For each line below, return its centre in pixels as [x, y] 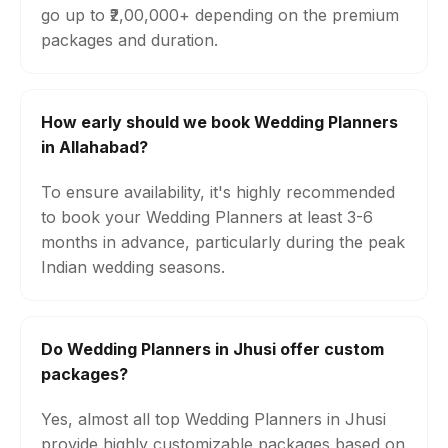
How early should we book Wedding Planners [219, 122]
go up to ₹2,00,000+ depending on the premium [220, 15]
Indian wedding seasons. [133, 267]
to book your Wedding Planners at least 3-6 [207, 217]
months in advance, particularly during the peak [223, 242]
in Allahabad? [94, 147]
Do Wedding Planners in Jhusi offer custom [212, 349]
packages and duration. [129, 40]
